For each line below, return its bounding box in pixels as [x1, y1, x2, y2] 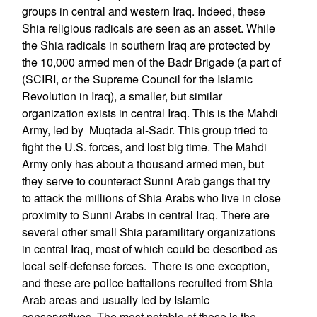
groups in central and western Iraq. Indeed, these [21, 3, 265, 19]
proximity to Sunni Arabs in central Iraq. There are [21, 207, 270, 223]
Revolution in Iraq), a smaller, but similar [21, 88, 222, 104]
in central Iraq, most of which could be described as [21, 241, 277, 257]
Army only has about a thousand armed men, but [21, 156, 264, 172]
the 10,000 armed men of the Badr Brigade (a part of [21, 54, 281, 70]
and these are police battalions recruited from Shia [21, 275, 273, 291]
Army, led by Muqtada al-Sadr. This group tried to [21, 122, 268, 138]
